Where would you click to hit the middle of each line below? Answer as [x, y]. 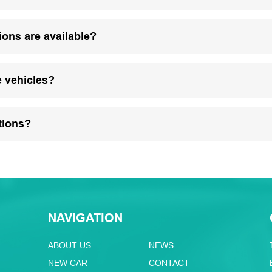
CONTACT [169, 263]
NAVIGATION [85, 218]
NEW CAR [67, 263]
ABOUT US [69, 245]
